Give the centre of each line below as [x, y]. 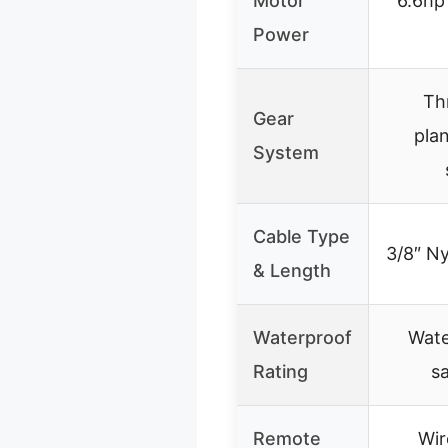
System [286, 152]
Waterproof [302, 337]
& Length [292, 270]
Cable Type [301, 236]
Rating [280, 371]
